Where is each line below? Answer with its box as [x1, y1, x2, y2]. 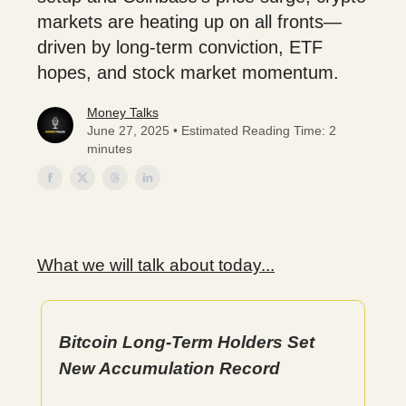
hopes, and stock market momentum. [37, 63, 339, 82]
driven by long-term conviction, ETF [37, 37, 323, 57]
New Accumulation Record [59, 359, 280, 378]
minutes [86, 141, 132, 156]
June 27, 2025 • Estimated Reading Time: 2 [86, 123, 336, 138]
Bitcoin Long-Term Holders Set [59, 333, 314, 352]
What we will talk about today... [37, 256, 275, 275]
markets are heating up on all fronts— [37, 12, 342, 32]
